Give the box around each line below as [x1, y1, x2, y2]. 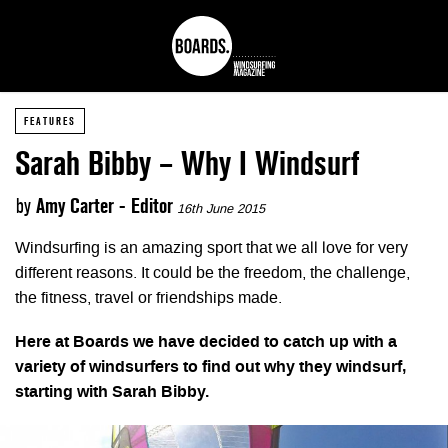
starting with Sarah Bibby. [15, 384, 209, 401]
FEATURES [24, 115, 76, 127]
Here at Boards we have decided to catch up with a [15, 334, 397, 351]
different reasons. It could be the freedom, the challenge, [15, 265, 410, 282]
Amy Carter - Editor [36, 194, 173, 218]
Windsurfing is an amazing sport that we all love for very [15, 240, 408, 257]
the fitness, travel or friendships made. [15, 290, 282, 307]
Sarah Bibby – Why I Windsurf [15, 144, 359, 183]
